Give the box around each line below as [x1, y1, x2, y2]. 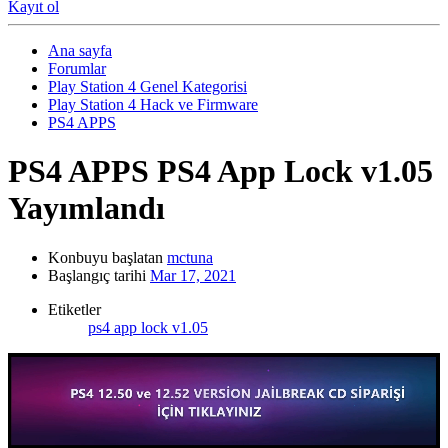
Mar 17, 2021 [150, 266, 236, 284]
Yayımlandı [8, 190, 165, 227]
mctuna [167, 248, 213, 266]
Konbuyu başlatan [48, 248, 163, 266]
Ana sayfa [48, 42, 112, 59]
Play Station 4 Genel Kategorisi [48, 78, 247, 95]
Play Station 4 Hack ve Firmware [48, 96, 258, 113]
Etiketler [48, 300, 101, 318]
